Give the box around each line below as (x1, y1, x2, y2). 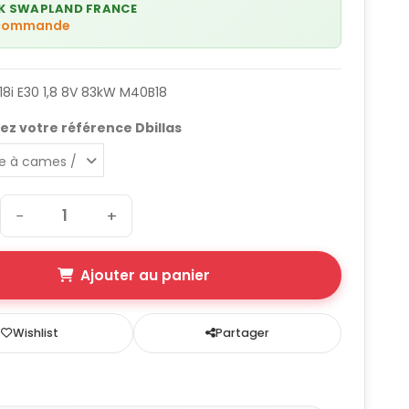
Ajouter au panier (79, 266, 210, 286)
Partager (215, 325, 270, 341)
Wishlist (12, 325, 58, 341)
